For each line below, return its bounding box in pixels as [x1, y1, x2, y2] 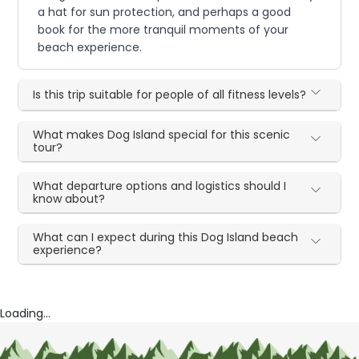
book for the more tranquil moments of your [38, 22, 289, 38]
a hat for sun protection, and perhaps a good [38, 4, 292, 20]
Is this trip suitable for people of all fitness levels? [33, 87, 307, 103]
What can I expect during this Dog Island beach [33, 229, 299, 245]
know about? [33, 191, 106, 207]
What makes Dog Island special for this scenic [33, 127, 291, 143]
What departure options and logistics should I [33, 178, 287, 194]
